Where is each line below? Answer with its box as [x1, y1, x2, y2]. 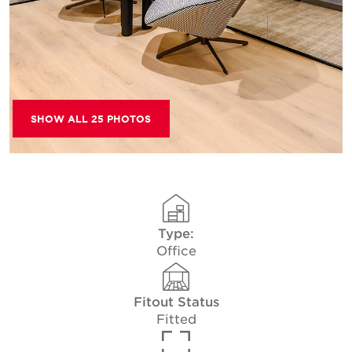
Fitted [156, 310, 196, 326]
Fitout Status [133, 293, 219, 309]
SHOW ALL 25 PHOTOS [31, 112, 152, 126]
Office [156, 242, 196, 258]
